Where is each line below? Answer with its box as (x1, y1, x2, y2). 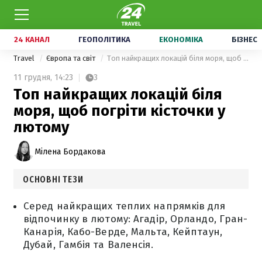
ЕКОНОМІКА (159, 35, 203, 44)
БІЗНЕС (232, 35, 257, 44)
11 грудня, (13, 73, 52, 82)
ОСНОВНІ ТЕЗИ (23, 174, 84, 185)
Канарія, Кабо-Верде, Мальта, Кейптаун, (23, 226, 222, 238)
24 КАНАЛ (14, 35, 50, 44)
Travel (13, 54, 36, 63)
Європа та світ (46, 54, 97, 63)
